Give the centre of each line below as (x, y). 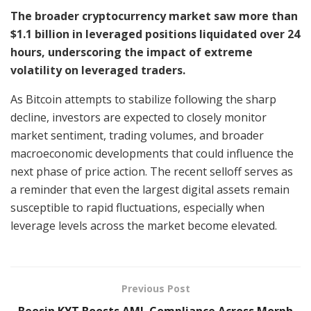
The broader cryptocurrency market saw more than (154, 16)
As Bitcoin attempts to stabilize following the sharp (143, 99)
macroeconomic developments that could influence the (152, 153)
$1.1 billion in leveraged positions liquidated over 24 (155, 34)
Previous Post (155, 288)
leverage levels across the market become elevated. (144, 225)
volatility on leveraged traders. (98, 70)
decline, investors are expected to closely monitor (138, 117)
